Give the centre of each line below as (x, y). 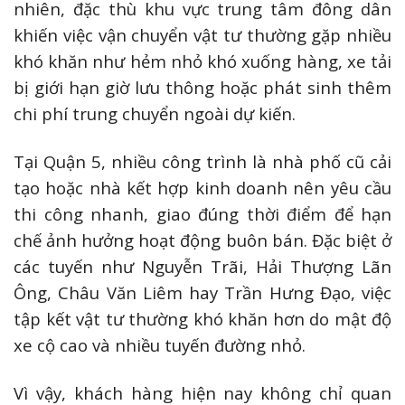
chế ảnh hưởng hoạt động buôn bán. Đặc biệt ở (202, 240)
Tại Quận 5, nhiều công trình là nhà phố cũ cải (202, 162)
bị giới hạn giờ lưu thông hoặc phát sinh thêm (202, 88)
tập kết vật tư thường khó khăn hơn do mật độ (202, 319)
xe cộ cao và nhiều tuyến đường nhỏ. (162, 345)
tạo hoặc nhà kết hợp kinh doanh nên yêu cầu (202, 188)
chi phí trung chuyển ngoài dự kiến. (157, 114)
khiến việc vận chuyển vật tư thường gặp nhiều (202, 35)
